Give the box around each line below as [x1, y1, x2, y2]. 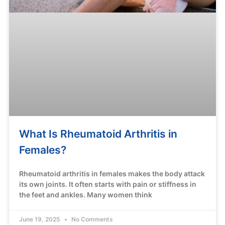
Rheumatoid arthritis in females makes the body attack [19, 169, 205, 178]
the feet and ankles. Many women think [19, 190, 152, 199]
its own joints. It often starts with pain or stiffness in [19, 179, 196, 188]
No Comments [70, 215, 113, 223]
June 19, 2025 [19, 215, 62, 223]
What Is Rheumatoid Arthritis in [19, 127, 177, 140]
